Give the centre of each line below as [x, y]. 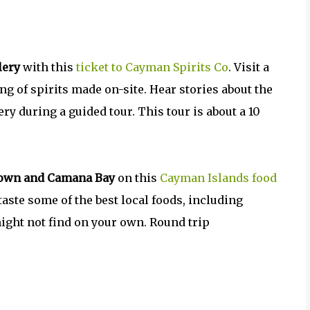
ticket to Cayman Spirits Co [152, 67]
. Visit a [249, 67]
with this [48, 67]
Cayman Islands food [218, 178]
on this [137, 178]
